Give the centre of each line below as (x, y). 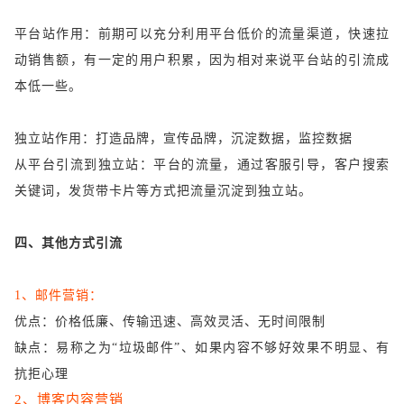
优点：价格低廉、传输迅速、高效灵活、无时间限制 (170, 322)
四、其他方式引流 (69, 243)
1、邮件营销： (59, 296)
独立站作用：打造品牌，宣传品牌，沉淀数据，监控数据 (184, 139)
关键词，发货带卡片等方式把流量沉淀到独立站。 (163, 191)
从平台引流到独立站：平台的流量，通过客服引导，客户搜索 (202, 165)
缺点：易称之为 (64, 348)
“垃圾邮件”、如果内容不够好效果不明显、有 (251, 348)
